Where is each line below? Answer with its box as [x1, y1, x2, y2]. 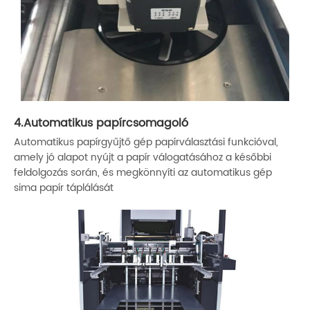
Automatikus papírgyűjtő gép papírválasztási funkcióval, [14, 134, 278, 150]
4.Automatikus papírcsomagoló [14, 113, 188, 132]
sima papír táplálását [14, 179, 113, 196]
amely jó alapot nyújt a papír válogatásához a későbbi [14, 149, 271, 165]
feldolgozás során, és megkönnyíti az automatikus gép [14, 164, 272, 181]
